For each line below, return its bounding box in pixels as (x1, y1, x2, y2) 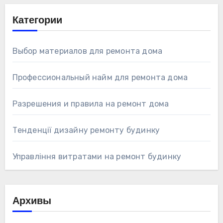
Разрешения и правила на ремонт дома (12, 99, 169, 109)
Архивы (12, 196, 51, 207)
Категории (12, 15, 62, 26)
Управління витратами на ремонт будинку (12, 151, 182, 161)
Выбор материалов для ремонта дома (12, 46, 163, 56)
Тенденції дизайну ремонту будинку (12, 125, 160, 135)
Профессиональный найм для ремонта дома (12, 72, 188, 82)
